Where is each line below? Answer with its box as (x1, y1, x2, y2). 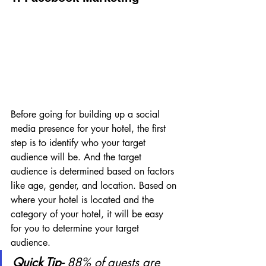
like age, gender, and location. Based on (11, 179, 179, 192)
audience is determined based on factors (11, 165, 177, 178)
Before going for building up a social (11, 108, 163, 121)
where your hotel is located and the (11, 194, 157, 207)
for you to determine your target (11, 222, 142, 235)
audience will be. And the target (11, 151, 144, 164)
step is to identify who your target (11, 137, 148, 150)
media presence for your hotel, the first (11, 122, 169, 135)
